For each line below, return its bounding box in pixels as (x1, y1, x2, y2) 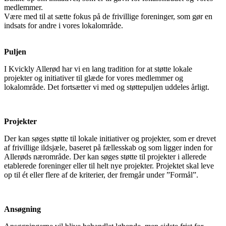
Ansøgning (4, 204, 41, 213)
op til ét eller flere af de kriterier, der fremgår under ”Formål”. (4, 170, 198, 179)
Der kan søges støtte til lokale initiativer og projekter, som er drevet (4, 134, 216, 143)
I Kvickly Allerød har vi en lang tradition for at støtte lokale (4, 64, 192, 73)
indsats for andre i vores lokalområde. (4, 21, 123, 30)
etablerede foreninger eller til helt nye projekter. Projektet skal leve (4, 161, 214, 170)
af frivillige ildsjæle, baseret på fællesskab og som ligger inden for (4, 143, 212, 152)
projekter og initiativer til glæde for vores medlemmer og (4, 73, 183, 82)
